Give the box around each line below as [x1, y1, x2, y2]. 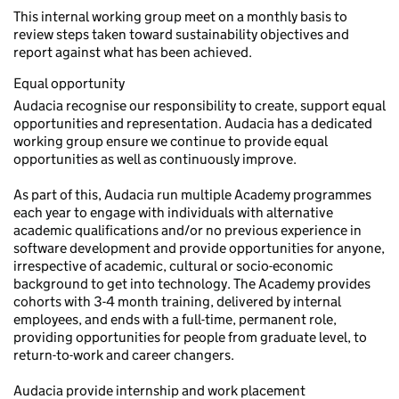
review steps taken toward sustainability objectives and [13, 26, 349, 43]
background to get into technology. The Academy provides [13, 275, 370, 292]
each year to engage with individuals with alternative [13, 204, 333, 221]
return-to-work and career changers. [13, 346, 234, 363]
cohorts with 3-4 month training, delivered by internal [13, 293, 341, 310]
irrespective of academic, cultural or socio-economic [13, 257, 333, 274]
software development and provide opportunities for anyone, [13, 240, 385, 256]
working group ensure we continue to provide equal [13, 133, 328, 150]
